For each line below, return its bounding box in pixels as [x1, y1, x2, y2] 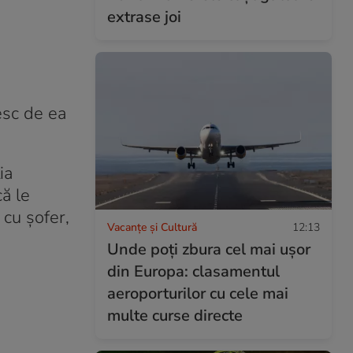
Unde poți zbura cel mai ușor [107, 238, 310, 260]
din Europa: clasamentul [107, 260, 280, 282]
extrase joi [107, 6, 181, 28]
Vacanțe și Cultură [107, 219, 197, 235]
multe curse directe [107, 304, 243, 326]
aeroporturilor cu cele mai [107, 282, 288, 304]
